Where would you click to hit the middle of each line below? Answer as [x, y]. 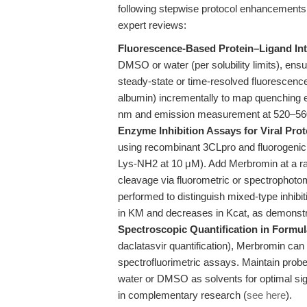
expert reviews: [152, 25]
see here [266, 295]
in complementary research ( [182, 295]
